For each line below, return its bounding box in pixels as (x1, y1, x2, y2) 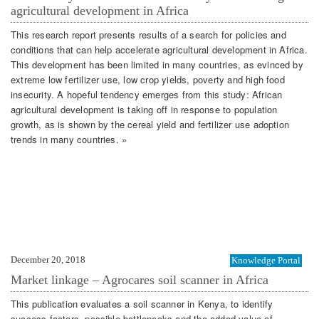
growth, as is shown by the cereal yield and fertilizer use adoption (11, 117, 290, 132)
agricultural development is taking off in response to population (11, 103, 278, 117)
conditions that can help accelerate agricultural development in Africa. (11, 43, 308, 57)
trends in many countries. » (11, 132, 127, 147)
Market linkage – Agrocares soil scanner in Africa (11, 272, 268, 287)
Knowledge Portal (231, 254, 300, 266)
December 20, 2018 (11, 253, 85, 265)
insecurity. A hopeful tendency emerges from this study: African (11, 88, 283, 102)
